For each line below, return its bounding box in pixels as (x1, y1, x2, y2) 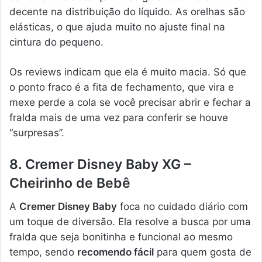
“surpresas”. (9, 126, 64, 139)
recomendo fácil (77, 246, 154, 258)
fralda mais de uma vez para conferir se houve (9, 111, 228, 123)
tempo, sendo (9, 246, 77, 258)
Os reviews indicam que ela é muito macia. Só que (9, 65, 246, 78)
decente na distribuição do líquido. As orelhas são (9, 5, 245, 18)
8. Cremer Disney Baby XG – (9, 156, 191, 173)
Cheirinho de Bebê (9, 174, 130, 191)
